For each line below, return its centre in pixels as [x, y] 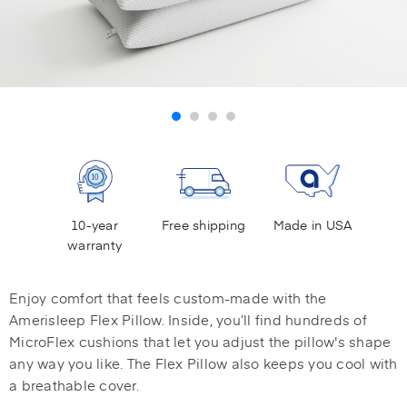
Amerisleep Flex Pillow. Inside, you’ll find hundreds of [188, 320]
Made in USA [313, 225]
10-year [94, 225]
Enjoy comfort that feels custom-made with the [168, 298]
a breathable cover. [74, 385]
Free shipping [203, 225]
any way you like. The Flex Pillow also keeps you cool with [203, 363]
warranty [94, 245]
